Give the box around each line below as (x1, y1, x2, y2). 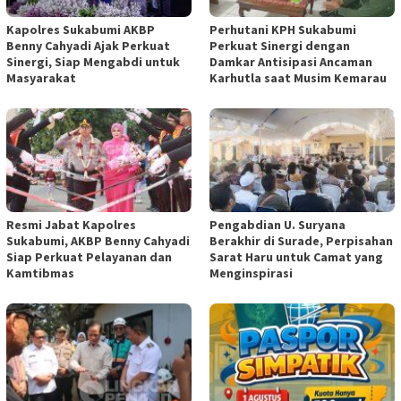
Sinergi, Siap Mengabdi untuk (6, 53, 180, 70)
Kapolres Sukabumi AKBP (6, 21, 155, 38)
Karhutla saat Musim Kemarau (209, 69, 387, 86)
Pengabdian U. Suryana (209, 216, 346, 233)
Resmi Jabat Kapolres (6, 216, 136, 233)
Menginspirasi (209, 264, 293, 281)
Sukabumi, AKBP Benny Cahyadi (6, 232, 190, 249)
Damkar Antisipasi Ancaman (209, 53, 372, 70)
